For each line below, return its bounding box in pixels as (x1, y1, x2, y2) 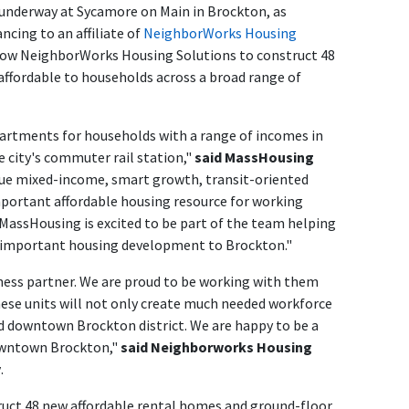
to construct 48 (236, 46, 335, 65)
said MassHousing (194, 148, 314, 167)
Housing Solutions (119, 46, 236, 65)
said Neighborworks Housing (121, 338, 312, 357)
